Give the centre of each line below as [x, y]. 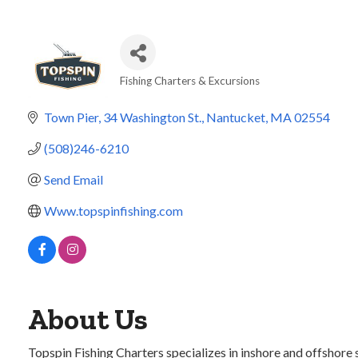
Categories [161, 94]
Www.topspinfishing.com [113, 211]
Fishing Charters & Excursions [190, 81]
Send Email [74, 179]
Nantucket [236, 117]
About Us [88, 319]
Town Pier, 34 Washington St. [123, 117]
